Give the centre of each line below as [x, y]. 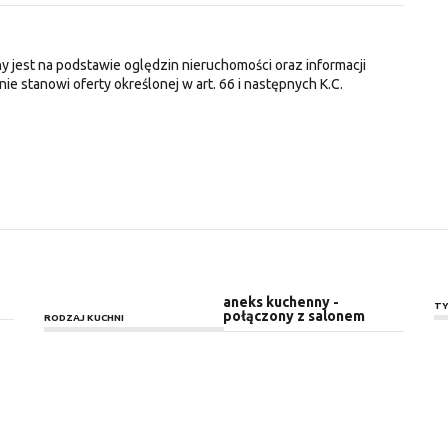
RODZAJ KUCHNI [83, 317]
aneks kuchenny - [281, 301]
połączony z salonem [294, 315]
